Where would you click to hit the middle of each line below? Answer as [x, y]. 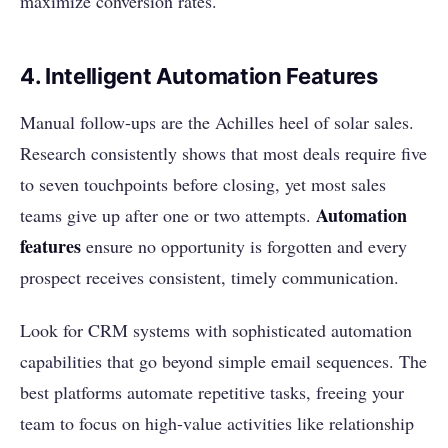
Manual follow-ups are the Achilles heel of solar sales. [217, 122]
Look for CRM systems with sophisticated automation [216, 330]
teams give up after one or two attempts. [168, 215]
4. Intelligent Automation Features [199, 76]
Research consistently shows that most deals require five [223, 153]
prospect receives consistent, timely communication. [209, 277]
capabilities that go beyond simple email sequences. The [223, 361]
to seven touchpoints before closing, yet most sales [203, 184]
